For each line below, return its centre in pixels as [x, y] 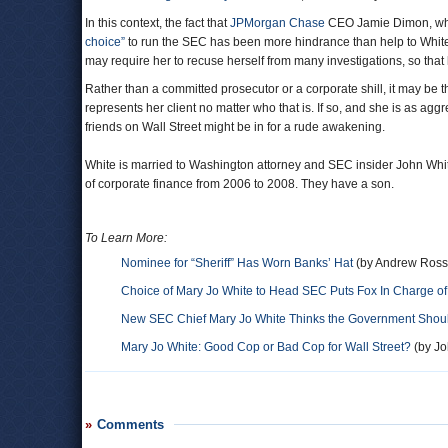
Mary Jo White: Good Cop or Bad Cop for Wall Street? [266, 347]
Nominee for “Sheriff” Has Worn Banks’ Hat [237, 263]
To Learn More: [126, 238]
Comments [130, 424]
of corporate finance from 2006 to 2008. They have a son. [239, 184]
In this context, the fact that [157, 23]
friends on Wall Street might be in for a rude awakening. [235, 127]
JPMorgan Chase [277, 23]
